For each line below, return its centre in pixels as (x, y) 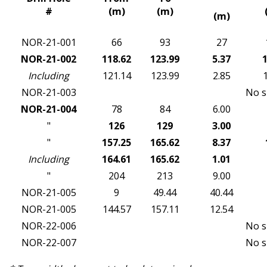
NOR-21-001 (49, 43)
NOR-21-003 (49, 93)
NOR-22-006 (49, 226)
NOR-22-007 (49, 243)
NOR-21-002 (49, 59)
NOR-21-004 (49, 109)
